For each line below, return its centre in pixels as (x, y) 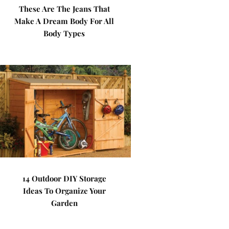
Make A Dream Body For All (64, 21)
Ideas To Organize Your (64, 191)
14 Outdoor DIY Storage (64, 178)
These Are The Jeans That (64, 9)
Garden (64, 203)
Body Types (64, 33)
